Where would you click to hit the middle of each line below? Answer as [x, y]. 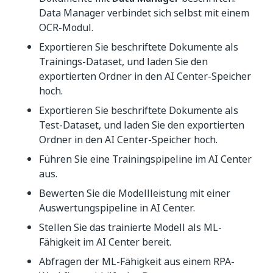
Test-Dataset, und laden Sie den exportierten [142, 125]
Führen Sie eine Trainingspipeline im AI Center [145, 159]
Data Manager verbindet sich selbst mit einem [144, 13]
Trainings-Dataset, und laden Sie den [123, 62]
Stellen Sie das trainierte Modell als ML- [130, 227]
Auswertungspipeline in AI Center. [117, 208]
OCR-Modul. [66, 27]
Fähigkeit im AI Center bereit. [105, 242]
